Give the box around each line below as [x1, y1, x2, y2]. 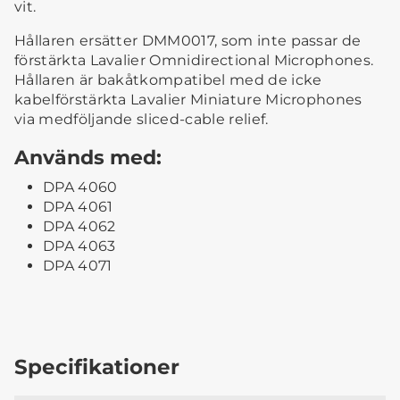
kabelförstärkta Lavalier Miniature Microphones [14, 90, 362, 108]
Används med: [14, 145, 162, 169]
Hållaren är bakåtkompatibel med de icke [14, 71, 322, 88]
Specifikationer [14, 353, 179, 379]
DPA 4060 [43, 178, 118, 196]
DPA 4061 [43, 197, 113, 215]
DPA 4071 [43, 256, 112, 274]
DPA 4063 [43, 237, 116, 254]
